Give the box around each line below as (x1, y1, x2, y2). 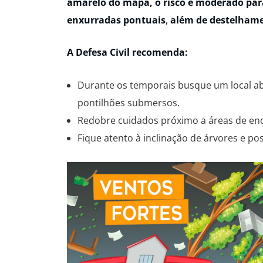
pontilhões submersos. (77, 96, 180, 109)
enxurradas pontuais (67, 13, 166, 26)
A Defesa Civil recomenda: (67, 46, 188, 59)
